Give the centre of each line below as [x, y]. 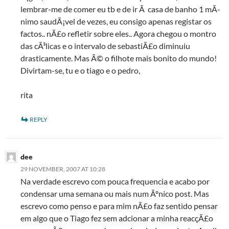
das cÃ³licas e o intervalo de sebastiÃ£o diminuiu [105, 46]
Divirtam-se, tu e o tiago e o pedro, [80, 70]
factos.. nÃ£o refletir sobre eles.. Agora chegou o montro [118, 33]
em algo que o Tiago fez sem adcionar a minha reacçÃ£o [117, 218]
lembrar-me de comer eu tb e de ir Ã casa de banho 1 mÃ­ [120, 9]
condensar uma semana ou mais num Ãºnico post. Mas [115, 193]
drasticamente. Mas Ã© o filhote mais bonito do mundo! [119, 58]
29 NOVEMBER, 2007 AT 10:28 [63, 169]
